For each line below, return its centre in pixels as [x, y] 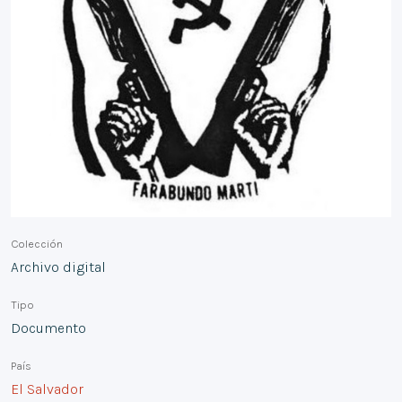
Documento [48, 328]
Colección [37, 243]
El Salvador [47, 389]
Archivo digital [58, 267]
